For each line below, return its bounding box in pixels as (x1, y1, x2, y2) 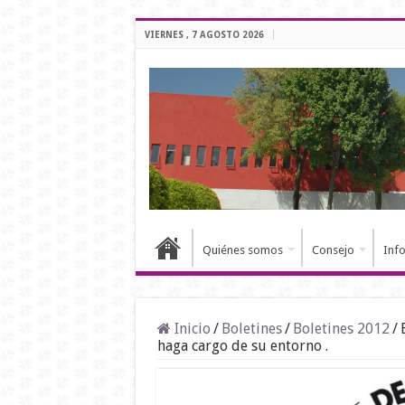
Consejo (311, 243, 354, 258)
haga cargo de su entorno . (156, 337, 328, 355)
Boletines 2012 (292, 320, 390, 338)
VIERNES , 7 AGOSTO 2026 (144, 30, 264, 40)
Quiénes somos (202, 243, 283, 258)
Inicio (170, 320, 211, 338)
